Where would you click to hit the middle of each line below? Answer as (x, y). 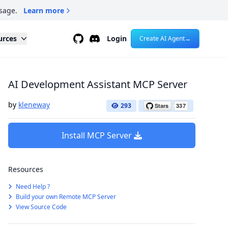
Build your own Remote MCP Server (65, 197)
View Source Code (40, 207)
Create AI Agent (162, 38)
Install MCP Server (97, 135)
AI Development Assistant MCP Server (98, 84)
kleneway (34, 105)
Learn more (44, 10)
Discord (103, 38)
